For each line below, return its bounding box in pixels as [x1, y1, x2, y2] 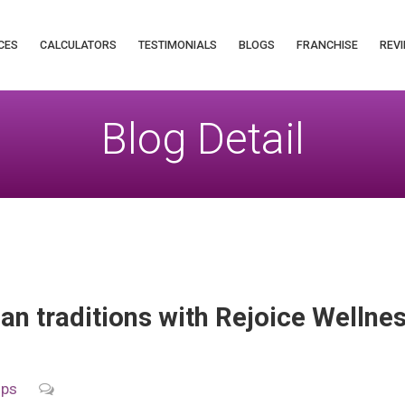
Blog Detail [100, 113, 305, 165]
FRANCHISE [296, 38, 358, 52]
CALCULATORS [39, 38, 117, 52]
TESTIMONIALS [137, 38, 217, 52]
